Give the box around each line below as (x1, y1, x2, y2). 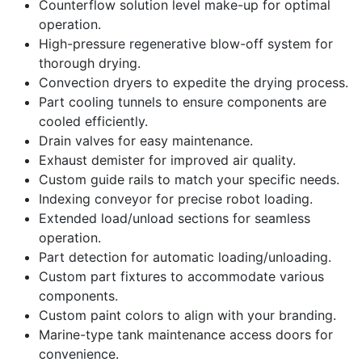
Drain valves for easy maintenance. (39, 133, 253, 149)
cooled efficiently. (39, 113, 148, 130)
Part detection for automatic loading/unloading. (39, 249, 331, 266)
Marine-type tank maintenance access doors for (39, 326, 333, 343)
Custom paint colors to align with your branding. (39, 307, 336, 324)
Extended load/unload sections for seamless (39, 210, 310, 227)
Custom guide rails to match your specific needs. (39, 171, 339, 188)
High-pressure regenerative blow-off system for (39, 36, 333, 53)
